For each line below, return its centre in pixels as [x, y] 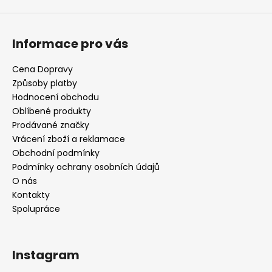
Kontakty [31, 195]
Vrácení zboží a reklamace [69, 139]
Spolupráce [36, 209]
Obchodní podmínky [56, 153]
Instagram [46, 255]
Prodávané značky [51, 125]
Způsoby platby [45, 83]
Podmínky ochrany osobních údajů [86, 167]
